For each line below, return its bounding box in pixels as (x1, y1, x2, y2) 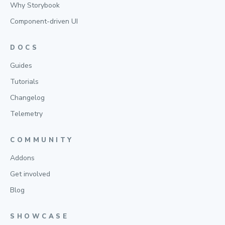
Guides (10, 61, 32, 70)
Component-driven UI (10, 17, 78, 26)
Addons (10, 153, 35, 163)
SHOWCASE (10, 212, 69, 221)
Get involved (10, 169, 50, 179)
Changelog (10, 93, 45, 102)
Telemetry (10, 109, 43, 119)
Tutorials (10, 77, 39, 86)
